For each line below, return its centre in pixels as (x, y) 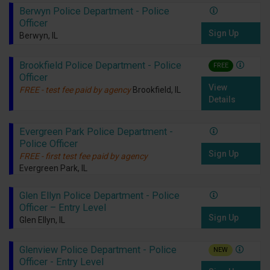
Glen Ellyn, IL (42, 220)
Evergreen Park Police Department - (96, 132)
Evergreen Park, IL (53, 168)
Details (222, 99)
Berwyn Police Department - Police (94, 11)
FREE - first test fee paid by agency (83, 156)
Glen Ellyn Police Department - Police (99, 196)
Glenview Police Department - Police (98, 250)
